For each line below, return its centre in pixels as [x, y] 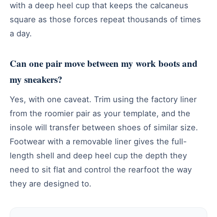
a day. [21, 33]
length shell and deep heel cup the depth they [98, 155]
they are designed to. [51, 183]
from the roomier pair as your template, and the [100, 113]
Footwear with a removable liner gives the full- [98, 141]
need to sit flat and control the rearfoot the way [101, 169]
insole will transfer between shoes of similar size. [104, 127]
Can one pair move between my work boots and [104, 63]
